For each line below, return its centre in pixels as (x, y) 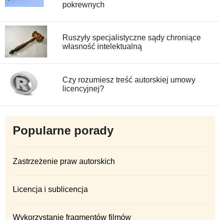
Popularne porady (63, 130)
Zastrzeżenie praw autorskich (64, 161)
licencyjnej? (83, 88)
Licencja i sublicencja (50, 190)
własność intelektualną (102, 46)
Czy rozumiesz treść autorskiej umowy (129, 80)
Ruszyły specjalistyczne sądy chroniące (132, 37)
